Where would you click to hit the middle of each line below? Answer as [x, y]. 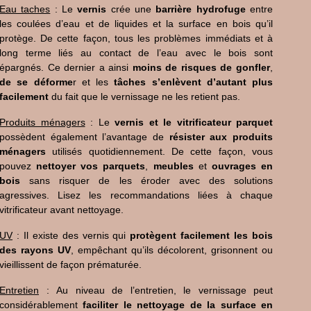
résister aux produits [221, 137]
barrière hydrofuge [201, 9]
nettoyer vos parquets [91, 166]
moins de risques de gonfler [201, 67]
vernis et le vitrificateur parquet [194, 122]
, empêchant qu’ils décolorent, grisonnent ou [172, 250]
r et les [93, 82]
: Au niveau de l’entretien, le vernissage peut [156, 290]
